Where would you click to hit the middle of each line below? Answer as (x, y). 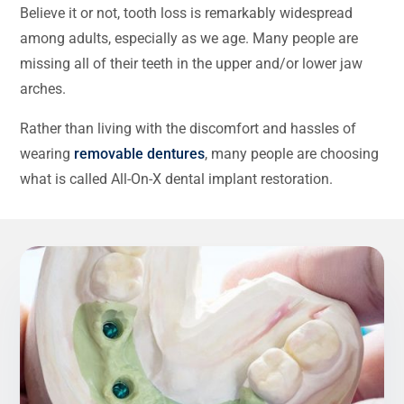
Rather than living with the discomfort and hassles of (188, 128)
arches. (43, 88)
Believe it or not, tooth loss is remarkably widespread (187, 13)
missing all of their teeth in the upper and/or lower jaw (192, 63)
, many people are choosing (292, 153)
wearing (47, 153)
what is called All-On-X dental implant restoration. (177, 179)
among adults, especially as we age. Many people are (189, 38)
